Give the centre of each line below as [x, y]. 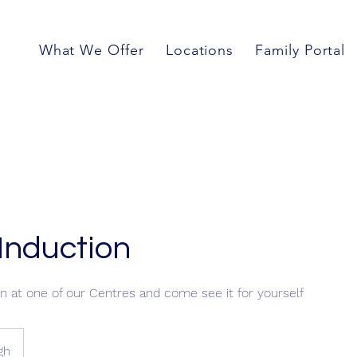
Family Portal [300, 50]
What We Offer [91, 50]
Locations [200, 50]
